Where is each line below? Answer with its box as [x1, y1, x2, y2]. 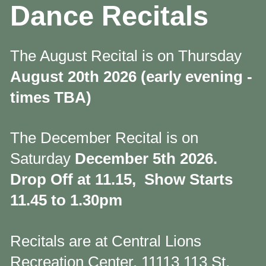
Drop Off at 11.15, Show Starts [10, 171, 233, 188]
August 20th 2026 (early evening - [10, 68, 252, 85]
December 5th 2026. [75, 150, 217, 167]
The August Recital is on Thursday [10, 47, 242, 64]
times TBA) [10, 88, 91, 106]
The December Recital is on [10, 129, 198, 147]
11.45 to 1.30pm [10, 192, 122, 209]
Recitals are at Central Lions [10, 232, 201, 249]
